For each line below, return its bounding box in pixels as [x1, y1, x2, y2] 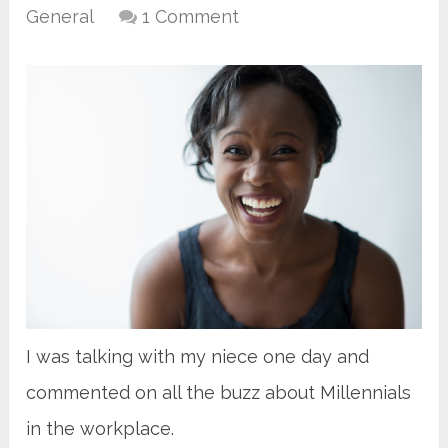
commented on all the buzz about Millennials [26, 381, 412, 403]
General [26, 6, 95, 28]
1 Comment [142, 6, 240, 28]
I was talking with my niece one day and [26, 345, 370, 367]
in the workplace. [26, 417, 175, 439]
